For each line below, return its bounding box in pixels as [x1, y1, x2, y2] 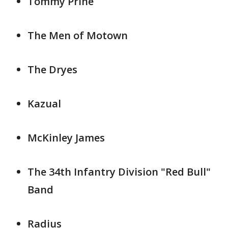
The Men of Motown [27, 28, 128, 43]
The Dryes [27, 63, 77, 77]
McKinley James [27, 131, 105, 145]
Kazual [27, 97, 61, 111]
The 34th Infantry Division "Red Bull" [27, 165, 211, 179]
